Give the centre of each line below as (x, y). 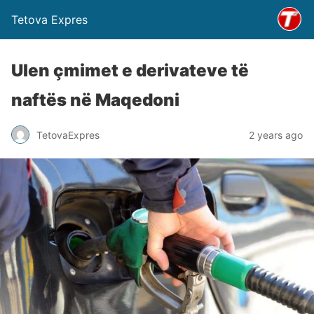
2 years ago (276, 135)
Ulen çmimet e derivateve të (130, 70)
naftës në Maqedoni (95, 100)
